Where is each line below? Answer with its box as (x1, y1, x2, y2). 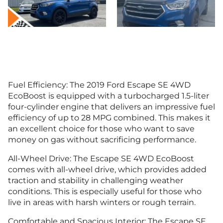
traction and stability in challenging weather (8, 176, 183, 186)
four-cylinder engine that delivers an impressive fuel (8, 102, 215, 112)
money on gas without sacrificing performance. (8, 135, 196, 145)
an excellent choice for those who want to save (8, 124, 195, 134)
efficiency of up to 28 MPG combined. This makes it (8, 113, 211, 123)
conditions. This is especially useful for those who (8, 187, 202, 197)
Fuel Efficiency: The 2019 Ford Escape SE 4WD (8, 80, 191, 90)
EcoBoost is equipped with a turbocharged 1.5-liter (8, 91, 209, 101)
